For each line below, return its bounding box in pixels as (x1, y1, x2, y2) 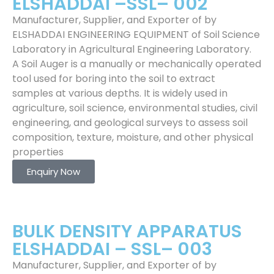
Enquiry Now (27, 165, 80, 178)
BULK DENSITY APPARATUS (12, 219, 242, 243)
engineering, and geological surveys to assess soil (12, 116, 248, 130)
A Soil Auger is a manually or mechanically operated (12, 57, 261, 71)
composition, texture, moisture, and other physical (12, 130, 253, 144)
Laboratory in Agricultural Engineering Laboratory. (12, 42, 251, 56)
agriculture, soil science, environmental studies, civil (12, 101, 257, 115)
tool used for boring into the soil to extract (12, 72, 215, 86)
